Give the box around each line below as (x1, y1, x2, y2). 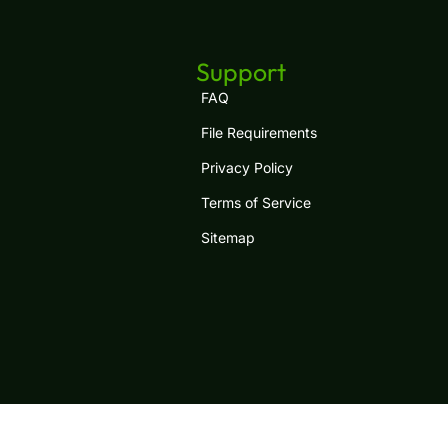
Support (195, 56, 286, 88)
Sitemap (200, 229, 255, 246)
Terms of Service (200, 194, 311, 211)
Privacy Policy (200, 159, 293, 176)
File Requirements (200, 124, 317, 141)
